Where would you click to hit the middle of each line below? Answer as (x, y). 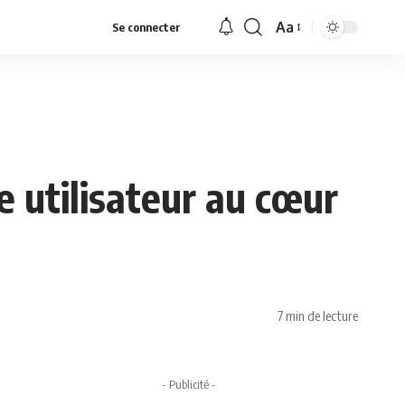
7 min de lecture (318, 315)
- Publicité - (189, 385)
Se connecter (147, 27)
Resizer (299, 62)
